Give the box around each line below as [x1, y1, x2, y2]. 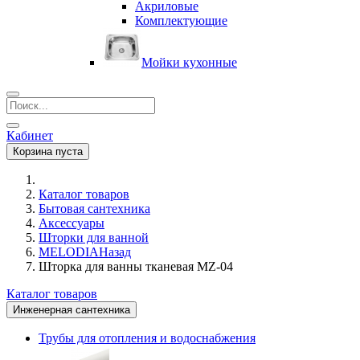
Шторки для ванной [39, 231, 149, 244]
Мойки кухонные [141, 55, 237, 69]
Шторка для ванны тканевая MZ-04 [39, 260, 233, 273]
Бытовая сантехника [39, 202, 150, 215]
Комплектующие [135, 14, 227, 27]
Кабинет [6, 129, 53, 142]
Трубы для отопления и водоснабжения [39, 331, 256, 345]
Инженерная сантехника [13, 304, 130, 316]
